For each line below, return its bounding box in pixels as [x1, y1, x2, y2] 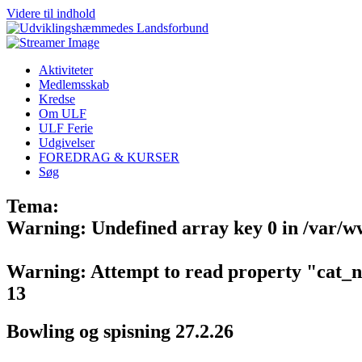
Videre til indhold [6, 6, 95, 20]
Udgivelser [39, 136, 95, 149]
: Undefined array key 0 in [80, 217, 303, 238]
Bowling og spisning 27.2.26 [6, 320, 234, 342]
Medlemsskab [39, 78, 109, 91]
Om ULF [39, 107, 86, 120]
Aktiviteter [39, 63, 93, 77]
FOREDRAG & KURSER [39, 150, 179, 164]
